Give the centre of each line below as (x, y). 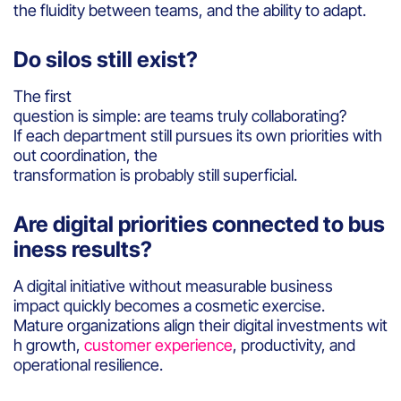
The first (43, 96)
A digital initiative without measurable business (173, 286)
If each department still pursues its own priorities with (198, 135)
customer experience (158, 345)
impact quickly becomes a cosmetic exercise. (171, 305)
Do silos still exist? (108, 59)
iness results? (85, 249)
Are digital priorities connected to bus (199, 224)
